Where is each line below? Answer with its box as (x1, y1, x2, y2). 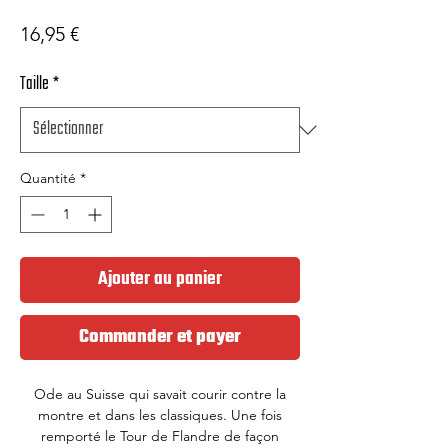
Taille (20, 70, 49, 99)
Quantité (20, 169, 76, 187)
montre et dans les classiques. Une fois (38, 406, 282, 424)
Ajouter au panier (98, 265, 222, 294)
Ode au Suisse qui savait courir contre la (34, 385, 286, 403)
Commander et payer (79, 323, 241, 352)
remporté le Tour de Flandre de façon (41, 427, 279, 445)
